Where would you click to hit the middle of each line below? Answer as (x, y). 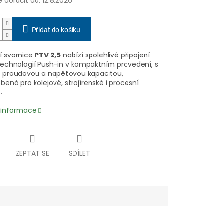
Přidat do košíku (56, 30)
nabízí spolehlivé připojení (105, 55)
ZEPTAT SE (32, 154)
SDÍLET (79, 154)
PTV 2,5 (47, 55)
